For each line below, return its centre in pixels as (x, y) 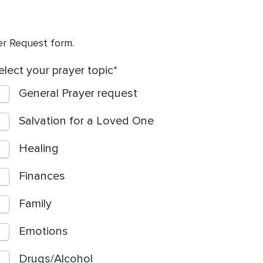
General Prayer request (78, 94)
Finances (42, 176)
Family (35, 204)
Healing (39, 149)
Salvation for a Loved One (86, 121)
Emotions (43, 232)
